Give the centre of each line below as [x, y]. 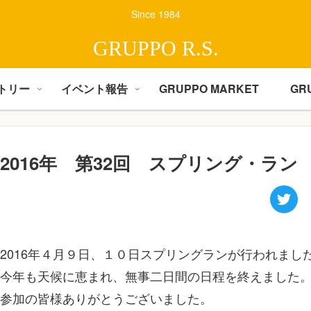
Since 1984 [155, 14]
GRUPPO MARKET [209, 88]
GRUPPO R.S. [155, 48]
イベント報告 [95, 88]
